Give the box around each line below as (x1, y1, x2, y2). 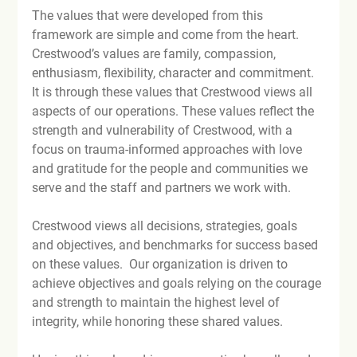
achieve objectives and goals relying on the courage (32, 275, 325, 291)
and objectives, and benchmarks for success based (32, 237, 322, 253)
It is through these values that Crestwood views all (32, 84, 316, 100)
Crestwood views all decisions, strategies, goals (32, 218, 301, 233)
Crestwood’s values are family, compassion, (32, 45, 280, 61)
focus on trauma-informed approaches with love (32, 141, 306, 157)
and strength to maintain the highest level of (32, 294, 284, 310)
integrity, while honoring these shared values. (32, 313, 284, 329)
